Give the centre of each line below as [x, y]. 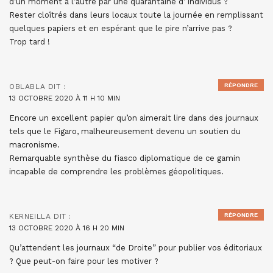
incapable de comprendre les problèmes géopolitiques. [116, 172]
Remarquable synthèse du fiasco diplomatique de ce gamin [125, 158]
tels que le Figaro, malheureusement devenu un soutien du [125, 132]
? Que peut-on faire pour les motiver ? [84, 261]
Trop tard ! [30, 42]
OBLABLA [27, 87]
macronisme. [34, 145]
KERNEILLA [30, 217]
